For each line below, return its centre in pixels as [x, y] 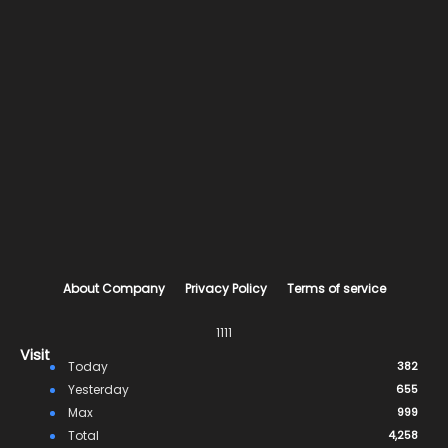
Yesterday [97, 389]
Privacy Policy [225, 288]
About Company [113, 288]
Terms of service [336, 288]
